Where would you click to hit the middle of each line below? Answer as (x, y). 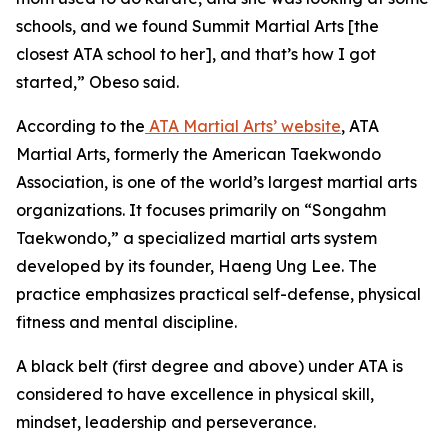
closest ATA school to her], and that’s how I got (196, 54)
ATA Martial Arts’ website (243, 126)
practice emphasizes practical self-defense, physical (218, 294)
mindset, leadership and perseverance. (166, 422)
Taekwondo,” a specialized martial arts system (196, 238)
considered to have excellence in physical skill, (195, 394)
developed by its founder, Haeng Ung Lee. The (196, 266)
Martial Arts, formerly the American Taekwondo (198, 154)
